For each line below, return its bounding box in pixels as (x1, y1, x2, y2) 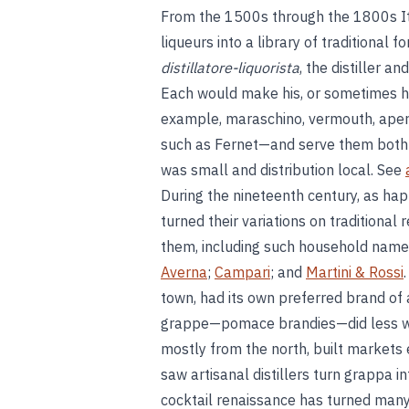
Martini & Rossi (306, 263, 404, 281)
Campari (215, 263, 270, 281)
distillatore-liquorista (161, 58, 299, 77)
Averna (161, 263, 207, 281)
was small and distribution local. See (161, 161, 405, 179)
